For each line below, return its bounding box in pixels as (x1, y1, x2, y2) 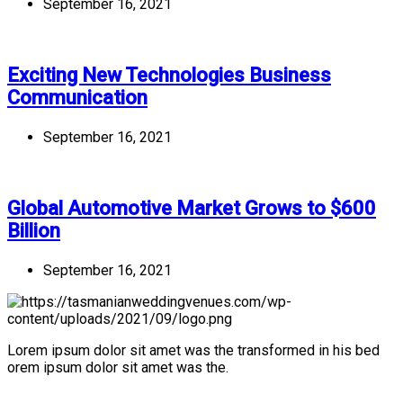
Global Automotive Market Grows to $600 (7, 196, 376, 219)
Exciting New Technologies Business (7, 63, 331, 86)
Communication (7, 85, 148, 109)
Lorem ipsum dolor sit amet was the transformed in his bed (7, 341, 380, 359)
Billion (7, 219, 60, 242)
